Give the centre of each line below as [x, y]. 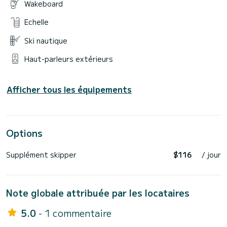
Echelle [36, 22]
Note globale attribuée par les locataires [98, 193]
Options [24, 133]
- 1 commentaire [75, 213]
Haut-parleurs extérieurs [69, 59]
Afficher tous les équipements [69, 89]
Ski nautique [46, 40]
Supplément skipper [41, 155]
